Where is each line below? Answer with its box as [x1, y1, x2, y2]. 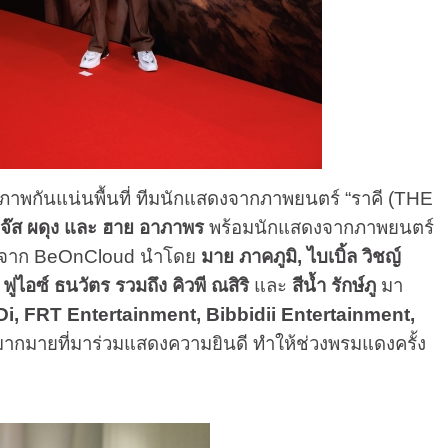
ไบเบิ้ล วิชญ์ [306, 246, 401, 267]
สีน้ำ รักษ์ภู [286, 275, 381, 296]
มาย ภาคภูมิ [200, 246, 297, 267]
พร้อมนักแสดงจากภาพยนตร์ [203, 217, 434, 238]
